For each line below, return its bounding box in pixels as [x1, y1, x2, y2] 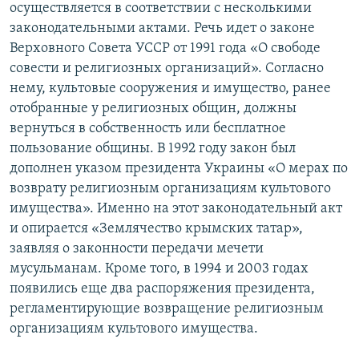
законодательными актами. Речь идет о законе [10, 21, 315, 37]
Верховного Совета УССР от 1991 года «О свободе [10, 41, 321, 57]
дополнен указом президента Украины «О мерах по [10, 161, 348, 177]
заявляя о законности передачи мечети [10, 241, 264, 257]
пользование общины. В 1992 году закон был [10, 141, 296, 157]
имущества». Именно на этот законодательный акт [10, 201, 342, 217]
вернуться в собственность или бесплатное [10, 121, 286, 137]
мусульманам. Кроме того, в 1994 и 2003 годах [10, 261, 309, 277]
